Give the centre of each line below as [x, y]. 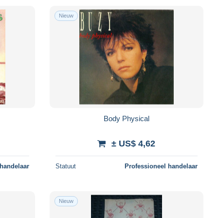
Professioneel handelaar [161, 166]
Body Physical [126, 118]
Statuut [65, 166]
